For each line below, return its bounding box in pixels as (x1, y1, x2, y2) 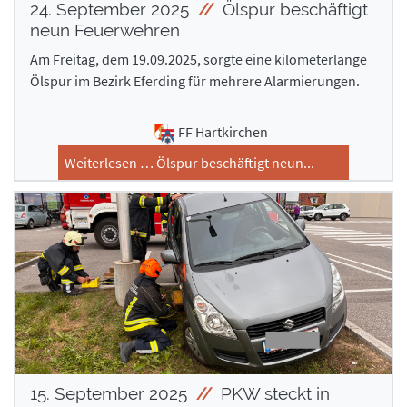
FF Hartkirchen (177, 123, 268, 142)
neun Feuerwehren (30, 20, 180, 41)
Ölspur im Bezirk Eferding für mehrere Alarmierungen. (30, 72, 360, 91)
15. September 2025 (30, 382, 192, 403)
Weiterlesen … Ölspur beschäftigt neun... (65, 153, 314, 172)
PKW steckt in (216, 382, 330, 403)
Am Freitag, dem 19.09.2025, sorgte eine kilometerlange (30, 50, 367, 69)
